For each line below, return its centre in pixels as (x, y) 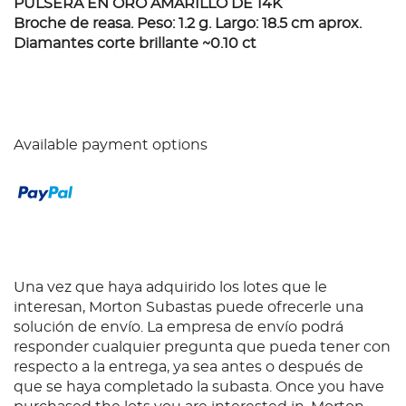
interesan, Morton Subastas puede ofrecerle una (188, 308)
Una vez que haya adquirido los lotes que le (170, 288)
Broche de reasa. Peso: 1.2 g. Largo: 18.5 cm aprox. (188, 24)
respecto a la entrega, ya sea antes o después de (188, 367)
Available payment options (111, 145)
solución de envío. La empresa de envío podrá (179, 328)
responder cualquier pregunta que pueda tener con (202, 348)
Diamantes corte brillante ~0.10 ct (135, 44)
